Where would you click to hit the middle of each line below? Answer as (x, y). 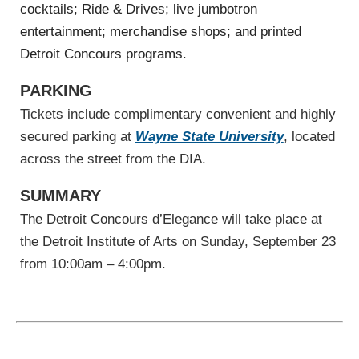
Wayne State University (209, 137)
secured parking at (77, 137)
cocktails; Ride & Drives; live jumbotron (138, 10)
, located (309, 137)
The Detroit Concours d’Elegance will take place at (171, 220)
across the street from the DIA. (113, 159)
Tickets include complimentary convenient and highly (177, 115)
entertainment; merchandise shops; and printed (160, 32)
